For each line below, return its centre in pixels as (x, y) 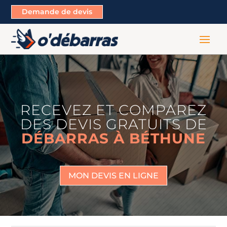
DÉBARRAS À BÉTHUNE (113, 138)
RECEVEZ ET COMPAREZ (113, 110)
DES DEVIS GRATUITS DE (113, 124)
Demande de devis (57, 12)
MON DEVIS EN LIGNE (113, 175)
